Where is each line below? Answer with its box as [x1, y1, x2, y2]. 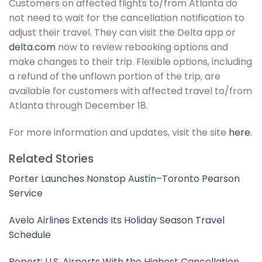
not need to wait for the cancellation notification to [9, 11, 244, 25]
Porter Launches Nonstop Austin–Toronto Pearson [9, 172, 240, 186]
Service [9, 187, 43, 201]
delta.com [9, 40, 56, 54]
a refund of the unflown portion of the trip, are [9, 70, 220, 84]
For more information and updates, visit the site [9, 126, 229, 140]
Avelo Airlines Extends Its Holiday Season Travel [9, 213, 225, 227]
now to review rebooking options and [56, 40, 228, 54]
